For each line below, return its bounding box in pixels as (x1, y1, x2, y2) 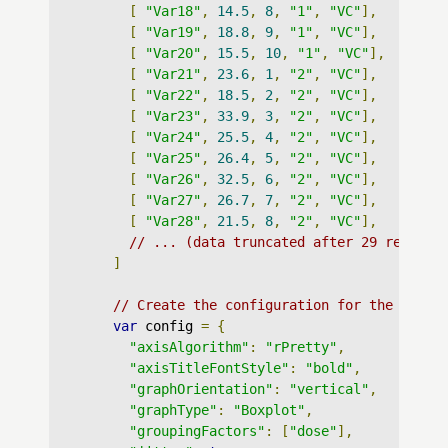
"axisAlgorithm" (129, 339, 249, 355)
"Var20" (145, 45, 201, 61)
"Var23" (145, 108, 201, 124)
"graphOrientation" (129, 381, 273, 397)
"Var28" (145, 213, 201, 229)
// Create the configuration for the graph (113, 297, 441, 313)
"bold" (305, 360, 353, 376)
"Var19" (145, 24, 201, 40)
